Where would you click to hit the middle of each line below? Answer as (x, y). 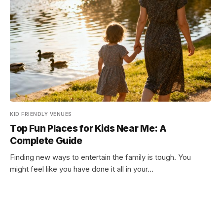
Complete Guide (46, 141)
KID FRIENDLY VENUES (41, 114)
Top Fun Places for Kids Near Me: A (89, 129)
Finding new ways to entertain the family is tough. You (100, 157)
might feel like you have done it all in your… (82, 169)
